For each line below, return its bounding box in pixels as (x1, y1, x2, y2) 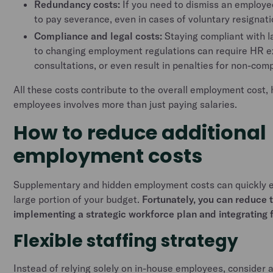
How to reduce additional (13, 119, 267, 146)
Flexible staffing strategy (13, 229, 239, 253)
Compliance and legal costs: (34, 30, 163, 42)
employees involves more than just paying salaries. (13, 98, 238, 110)
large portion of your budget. (13, 193, 143, 205)
